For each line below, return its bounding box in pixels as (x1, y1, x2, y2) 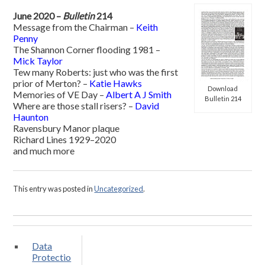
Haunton (13, 111, 49, 123)
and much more (13, 145, 75, 157)
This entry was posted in (13, 183, 95, 193)
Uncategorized (94, 183, 144, 193)
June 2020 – (13, 10, 63, 22)
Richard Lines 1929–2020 (13, 134, 117, 146)
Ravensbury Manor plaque (13, 122, 120, 134)
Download (208, 85, 238, 93)
